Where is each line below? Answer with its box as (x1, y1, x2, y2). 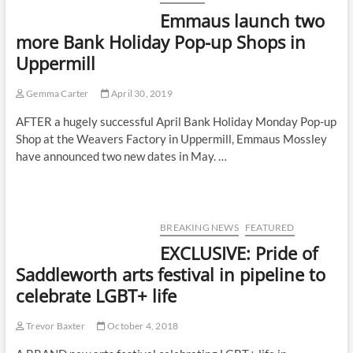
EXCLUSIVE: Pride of (160, 241, 318, 266)
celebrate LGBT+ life (15, 284, 176, 308)
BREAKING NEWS (160, 221, 239, 234)
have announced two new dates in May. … (15, 149, 227, 164)
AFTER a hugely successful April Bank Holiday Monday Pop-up (15, 114, 336, 129)
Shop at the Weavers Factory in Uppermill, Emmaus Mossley (15, 132, 327, 147)
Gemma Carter (24, 87, 89, 100)
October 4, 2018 (105, 320, 179, 333)
